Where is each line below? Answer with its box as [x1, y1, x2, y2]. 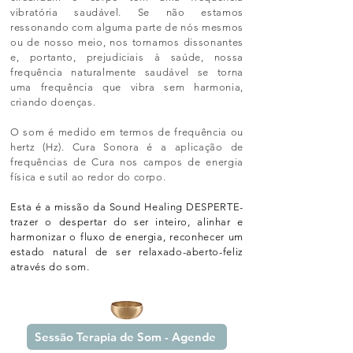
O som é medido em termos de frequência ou [10, 126, 243, 138]
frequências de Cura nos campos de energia [10, 156, 243, 168]
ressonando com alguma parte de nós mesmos [10, 21, 243, 33]
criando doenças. [10, 96, 96, 108]
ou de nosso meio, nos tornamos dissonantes [10, 36, 243, 48]
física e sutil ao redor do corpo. [10, 171, 169, 183]
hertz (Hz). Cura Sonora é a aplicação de [10, 141, 243, 153]
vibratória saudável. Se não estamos [10, 6, 243, 18]
